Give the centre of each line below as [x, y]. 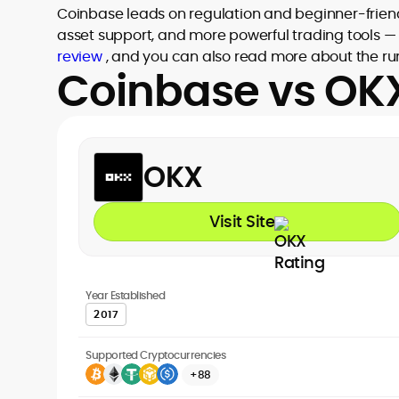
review [80, 57]
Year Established [125, 295]
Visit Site [242, 221]
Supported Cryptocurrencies [155, 355]
